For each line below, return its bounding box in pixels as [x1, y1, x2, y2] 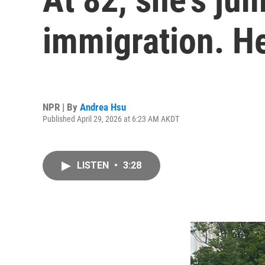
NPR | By [43, 101, 80, 113]
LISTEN [77, 160, 111, 171]
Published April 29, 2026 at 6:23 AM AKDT [43, 114, 179, 124]
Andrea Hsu [80, 101, 126, 113]
